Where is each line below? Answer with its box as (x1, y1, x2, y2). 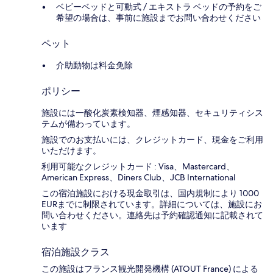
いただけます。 (41, 144, 101, 156)
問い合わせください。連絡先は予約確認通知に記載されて (41, 209, 263, 221)
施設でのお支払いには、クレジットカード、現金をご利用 (41, 133, 263, 145)
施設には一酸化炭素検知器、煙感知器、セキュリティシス (41, 107, 263, 118)
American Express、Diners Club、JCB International (41, 171, 235, 183)
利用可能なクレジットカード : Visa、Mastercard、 (41, 160, 235, 172)
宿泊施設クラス (41, 246, 110, 258)
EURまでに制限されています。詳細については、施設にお (41, 198, 262, 210)
